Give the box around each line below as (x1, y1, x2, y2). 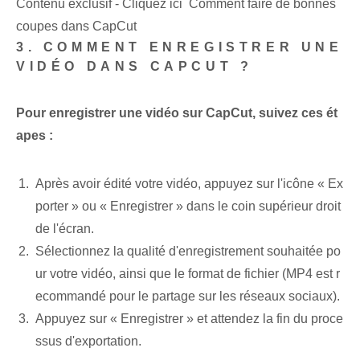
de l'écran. (35, 222, 94, 236)
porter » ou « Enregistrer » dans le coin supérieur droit (35, 199, 341, 214)
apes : (16, 129, 53, 143)
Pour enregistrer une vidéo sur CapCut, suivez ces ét (16, 106, 337, 121)
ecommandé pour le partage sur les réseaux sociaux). (35, 289, 340, 304)
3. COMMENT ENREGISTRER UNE (16, 40, 343, 55)
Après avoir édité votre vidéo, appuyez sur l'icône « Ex (35, 177, 343, 191)
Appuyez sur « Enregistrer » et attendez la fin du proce (35, 312, 343, 326)
